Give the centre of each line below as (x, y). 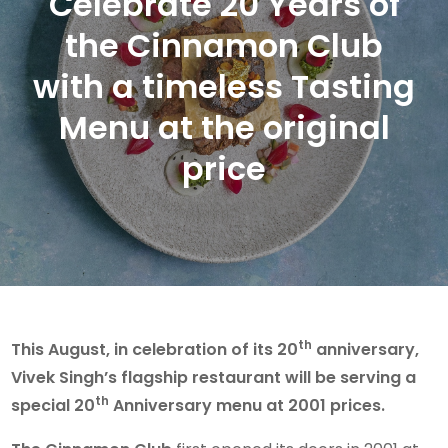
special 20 (53, 405)
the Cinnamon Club (224, 45)
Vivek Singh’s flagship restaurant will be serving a (214, 377)
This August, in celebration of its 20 (155, 349)
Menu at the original (224, 127)
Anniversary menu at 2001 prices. (247, 405)
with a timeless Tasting (224, 86)
